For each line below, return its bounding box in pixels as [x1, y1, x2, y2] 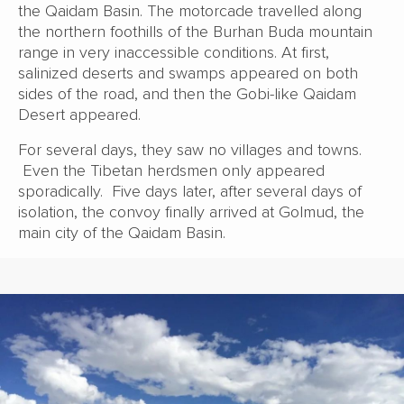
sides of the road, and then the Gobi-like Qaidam [18, 84, 356, 105]
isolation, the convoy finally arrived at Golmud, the [18, 202, 364, 223]
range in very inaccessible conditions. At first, [18, 42, 329, 63]
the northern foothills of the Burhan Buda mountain [18, 22, 372, 42]
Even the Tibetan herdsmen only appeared [18, 161, 325, 181]
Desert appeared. [18, 105, 141, 125]
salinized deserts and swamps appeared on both [18, 63, 358, 84]
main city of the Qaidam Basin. [18, 223, 225, 243]
